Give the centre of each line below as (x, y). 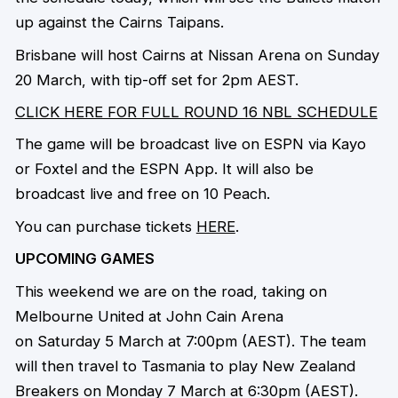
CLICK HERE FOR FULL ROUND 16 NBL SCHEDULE (196, 111)
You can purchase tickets (105, 226)
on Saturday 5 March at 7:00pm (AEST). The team (190, 341)
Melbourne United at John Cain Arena (149, 316)
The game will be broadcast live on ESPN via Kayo (190, 144)
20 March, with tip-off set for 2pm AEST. (156, 80)
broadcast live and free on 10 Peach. (142, 194)
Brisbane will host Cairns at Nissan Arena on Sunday (197, 55)
